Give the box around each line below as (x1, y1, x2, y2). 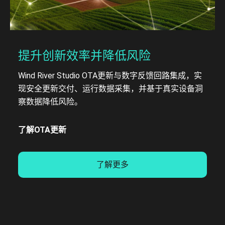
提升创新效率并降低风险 (18, 48, 151, 63)
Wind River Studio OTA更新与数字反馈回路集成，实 (18, 70, 202, 80)
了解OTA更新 (18, 125, 66, 135)
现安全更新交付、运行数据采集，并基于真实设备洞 (18, 83, 203, 93)
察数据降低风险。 (18, 96, 82, 106)
